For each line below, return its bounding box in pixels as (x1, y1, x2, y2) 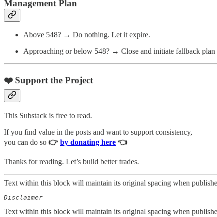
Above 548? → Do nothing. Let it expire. (23, 31, 150, 39)
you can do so (4, 138, 48, 146)
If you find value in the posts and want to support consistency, (4, 127, 192, 136)
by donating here (60, 138, 116, 146)
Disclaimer (4, 193, 50, 201)
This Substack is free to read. (4, 111, 92, 120)
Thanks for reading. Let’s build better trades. (4, 157, 139, 166)
